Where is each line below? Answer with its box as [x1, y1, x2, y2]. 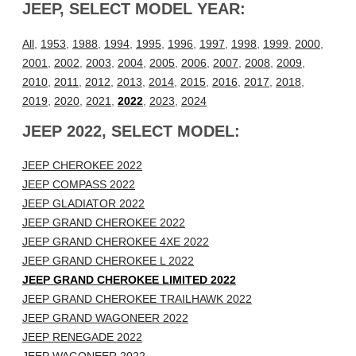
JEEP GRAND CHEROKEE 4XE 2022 [22, 235, 209, 249]
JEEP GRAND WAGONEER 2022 [22, 311, 188, 325]
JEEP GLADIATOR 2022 [22, 197, 145, 211]
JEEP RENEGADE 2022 [22, 331, 142, 344]
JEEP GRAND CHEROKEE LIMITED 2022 [22, 273, 236, 287]
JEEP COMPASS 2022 [22, 178, 135, 192]
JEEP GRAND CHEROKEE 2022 [22, 216, 185, 230]
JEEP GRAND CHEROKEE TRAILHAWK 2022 [22, 292, 252, 306]
